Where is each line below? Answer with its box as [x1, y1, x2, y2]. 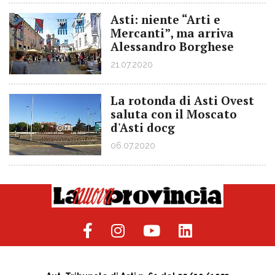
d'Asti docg [110, 120, 175, 135]
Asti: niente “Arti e [110, 12, 220, 27]
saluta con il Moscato [110, 106, 237, 122]
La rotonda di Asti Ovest [110, 93, 254, 108]
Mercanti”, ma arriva [110, 25, 234, 41]
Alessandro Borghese [110, 39, 234, 54]
